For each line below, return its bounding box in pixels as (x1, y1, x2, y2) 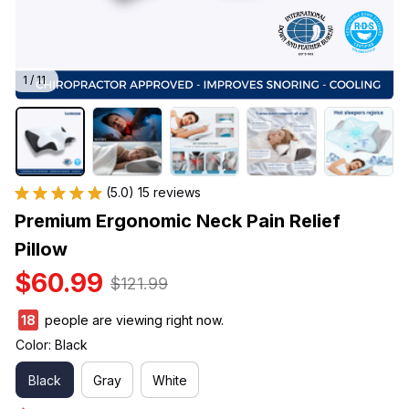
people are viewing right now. (41, 312, 224, 329)
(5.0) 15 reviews (106, 184, 201, 201)
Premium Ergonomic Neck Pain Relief (15, 210, 341, 233)
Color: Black (16, 337, 88, 353)
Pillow (15, 238, 68, 261)
